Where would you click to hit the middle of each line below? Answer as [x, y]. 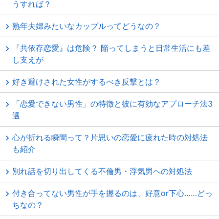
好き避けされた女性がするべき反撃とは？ [87, 82]
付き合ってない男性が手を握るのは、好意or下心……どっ [112, 193]
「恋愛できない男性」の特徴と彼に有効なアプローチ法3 [112, 104]
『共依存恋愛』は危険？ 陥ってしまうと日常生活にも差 [111, 48]
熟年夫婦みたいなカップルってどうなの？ [87, 26]
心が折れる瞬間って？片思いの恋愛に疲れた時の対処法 [110, 137]
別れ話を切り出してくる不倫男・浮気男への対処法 [102, 171]
